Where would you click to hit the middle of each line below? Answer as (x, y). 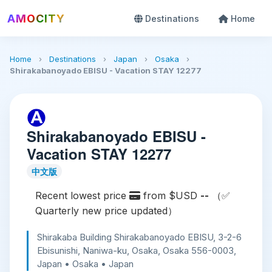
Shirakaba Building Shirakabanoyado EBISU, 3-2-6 (139, 237)
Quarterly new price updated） (106, 211)
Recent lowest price (82, 195)
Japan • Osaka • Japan (85, 264)
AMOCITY (36, 18)
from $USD (170, 195)
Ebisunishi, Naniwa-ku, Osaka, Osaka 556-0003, (137, 250)
